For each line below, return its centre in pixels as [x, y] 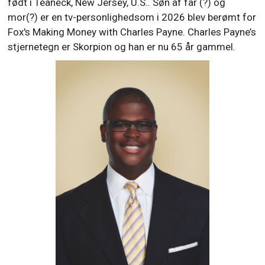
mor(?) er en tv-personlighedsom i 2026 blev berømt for [132, 17]
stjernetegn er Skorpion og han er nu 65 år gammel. [122, 47]
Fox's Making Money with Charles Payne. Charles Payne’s [132, 32]
